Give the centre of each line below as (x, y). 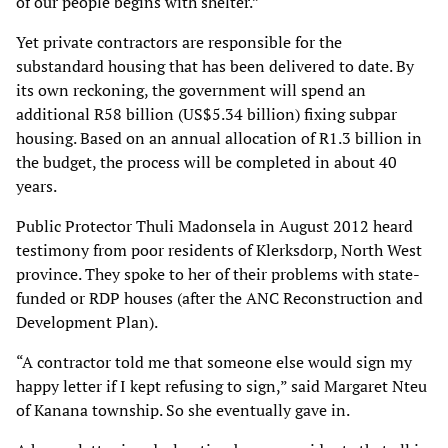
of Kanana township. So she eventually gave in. (183, 409)
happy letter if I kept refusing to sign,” (153, 385)
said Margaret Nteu (359, 385)
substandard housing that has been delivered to (187, 65)
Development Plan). (87, 321)
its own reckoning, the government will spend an (191, 89)
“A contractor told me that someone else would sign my (214, 361)
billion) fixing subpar (322, 113)
